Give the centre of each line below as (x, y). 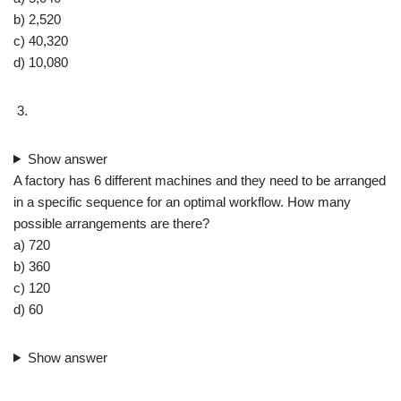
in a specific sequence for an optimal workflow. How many (182, 201)
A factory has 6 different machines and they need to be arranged (200, 180)
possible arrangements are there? (111, 223)
